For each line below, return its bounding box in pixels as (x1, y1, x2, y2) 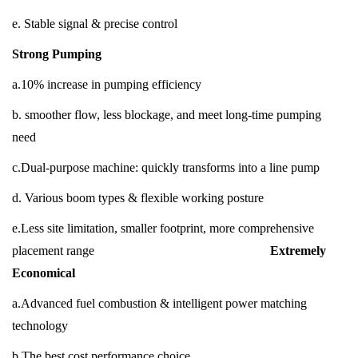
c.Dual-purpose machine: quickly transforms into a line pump (12, 161, 320, 174)
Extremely (270, 244, 326, 257)
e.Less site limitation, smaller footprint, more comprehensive (12, 221, 314, 235)
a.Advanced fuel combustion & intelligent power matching (12, 296, 307, 310)
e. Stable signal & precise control (12, 17, 177, 30)
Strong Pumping (12, 47, 101, 61)
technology (12, 319, 68, 332)
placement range (12, 244, 270, 257)
